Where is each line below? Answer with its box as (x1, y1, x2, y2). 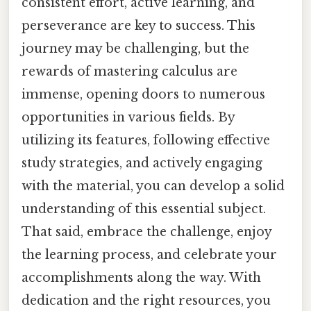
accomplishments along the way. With (22, 270, 261, 286)
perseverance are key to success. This (22, 18, 255, 34)
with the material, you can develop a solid (22, 178, 285, 194)
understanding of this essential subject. (22, 201, 266, 217)
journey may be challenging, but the (22, 41, 249, 57)
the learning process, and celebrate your (22, 247, 277, 263)
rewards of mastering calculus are (22, 64, 237, 80)
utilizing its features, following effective (22, 133, 270, 149)
